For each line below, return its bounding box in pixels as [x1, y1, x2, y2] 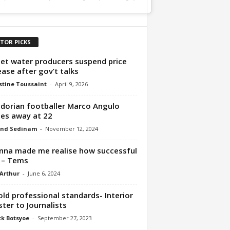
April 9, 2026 [54, 80, 88, 88]
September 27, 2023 [37, 214, 92, 222]
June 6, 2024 [27, 169, 60, 177]
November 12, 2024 [45, 124, 98, 132]
